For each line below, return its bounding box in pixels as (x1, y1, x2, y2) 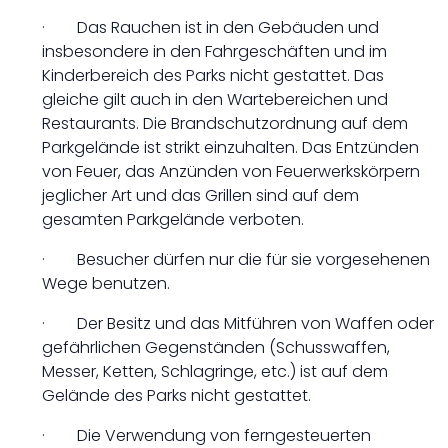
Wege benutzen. (42, 272, 170, 295)
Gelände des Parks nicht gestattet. (42, 384, 311, 407)
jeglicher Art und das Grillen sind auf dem (42, 184, 359, 207)
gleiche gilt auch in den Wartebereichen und (42, 88, 388, 111)
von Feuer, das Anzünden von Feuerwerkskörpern (42, 160, 420, 183)
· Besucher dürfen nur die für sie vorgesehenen (42, 248, 430, 271)
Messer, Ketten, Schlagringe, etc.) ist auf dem (42, 360, 388, 383)
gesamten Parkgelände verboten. (42, 208, 304, 231)
